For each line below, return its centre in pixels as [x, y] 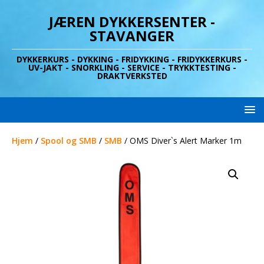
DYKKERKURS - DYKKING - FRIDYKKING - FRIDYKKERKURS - [132, 59]
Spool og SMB [69, 141]
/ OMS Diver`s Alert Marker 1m [182, 141]
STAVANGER [132, 36]
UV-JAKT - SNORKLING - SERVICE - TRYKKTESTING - [132, 67]
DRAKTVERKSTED [132, 76]
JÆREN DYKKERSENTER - [132, 22]
